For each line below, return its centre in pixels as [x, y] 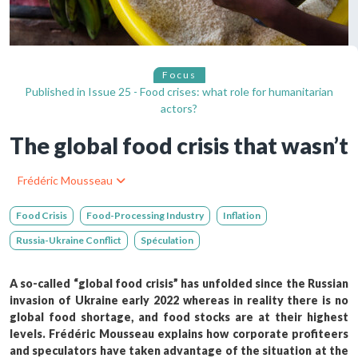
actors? [179, 108]
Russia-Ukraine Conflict [69, 240]
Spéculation [167, 240]
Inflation [242, 215]
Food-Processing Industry [145, 215]
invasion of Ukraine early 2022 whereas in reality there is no [179, 300]
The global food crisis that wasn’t [179, 145]
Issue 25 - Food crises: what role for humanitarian [211, 91]
